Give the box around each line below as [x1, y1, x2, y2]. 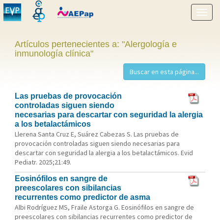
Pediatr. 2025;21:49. [15, 158, 71, 166]
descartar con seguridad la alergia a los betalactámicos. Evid [15, 148, 193, 157]
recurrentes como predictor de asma [15, 193, 150, 201]
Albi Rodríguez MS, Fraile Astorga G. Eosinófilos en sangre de [15, 203, 194, 212]
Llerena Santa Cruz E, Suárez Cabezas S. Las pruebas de [15, 130, 179, 138]
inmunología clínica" [15, 49, 93, 58]
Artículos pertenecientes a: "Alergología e [15, 39, 177, 49]
